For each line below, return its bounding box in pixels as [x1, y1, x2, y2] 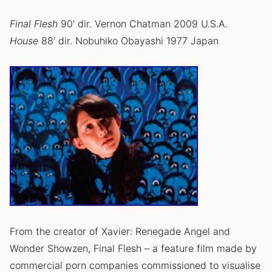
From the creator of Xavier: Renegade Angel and [9, 225, 230, 238]
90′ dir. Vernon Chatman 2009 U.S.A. [57, 18, 228, 30]
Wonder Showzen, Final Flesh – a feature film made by [9, 242, 257, 255]
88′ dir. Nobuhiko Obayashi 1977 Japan [38, 35, 219, 47]
